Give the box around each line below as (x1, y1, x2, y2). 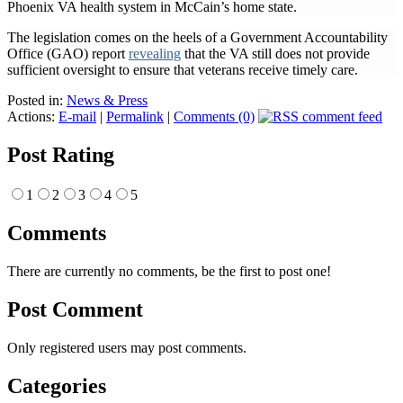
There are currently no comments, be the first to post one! (7, 264, 331, 280)
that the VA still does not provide (181, 46, 370, 62)
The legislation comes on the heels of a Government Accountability (7, 30, 388, 46)
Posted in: (7, 93, 67, 109)
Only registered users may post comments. (7, 339, 246, 355)
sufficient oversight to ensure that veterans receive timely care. (7, 62, 358, 78)
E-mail (58, 109, 96, 125)
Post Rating (7, 143, 114, 167)
